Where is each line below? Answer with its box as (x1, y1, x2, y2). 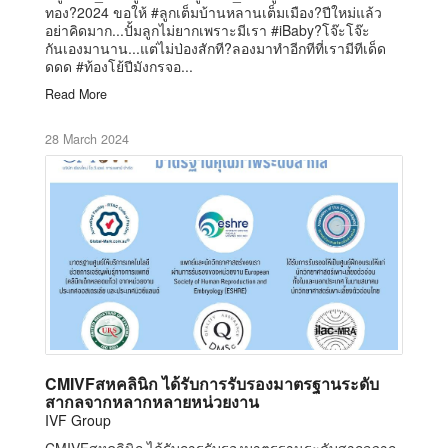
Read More (45, 84, 107, 103)
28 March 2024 (45, 129, 129, 148)
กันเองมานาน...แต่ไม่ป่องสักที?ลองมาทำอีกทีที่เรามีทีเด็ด (45, 37, 386, 58)
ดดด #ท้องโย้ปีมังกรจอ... (45, 55, 193, 76)
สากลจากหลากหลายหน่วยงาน (45, 389, 259, 413)
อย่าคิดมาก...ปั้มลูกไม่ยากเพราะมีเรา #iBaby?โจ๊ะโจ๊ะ (45, 19, 370, 40)
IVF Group (45, 409, 111, 430)
